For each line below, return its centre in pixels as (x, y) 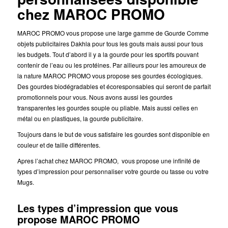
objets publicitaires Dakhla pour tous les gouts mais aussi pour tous (110, 43)
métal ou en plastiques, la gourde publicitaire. (80, 118)
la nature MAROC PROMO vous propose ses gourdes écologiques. (110, 75)
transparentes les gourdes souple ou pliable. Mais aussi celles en (107, 107)
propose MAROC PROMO (78, 219)
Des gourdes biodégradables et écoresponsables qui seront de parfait (114, 86)
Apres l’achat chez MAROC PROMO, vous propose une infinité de (108, 160)
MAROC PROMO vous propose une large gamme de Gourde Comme (113, 33)
